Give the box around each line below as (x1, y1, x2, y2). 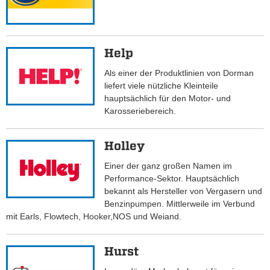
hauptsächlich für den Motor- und (104, 93, 231, 104)
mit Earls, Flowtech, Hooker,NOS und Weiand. (6, 212, 181, 222)
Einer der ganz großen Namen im (104, 161, 233, 171)
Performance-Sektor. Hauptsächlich (104, 174, 240, 184)
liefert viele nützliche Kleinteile (104, 81, 219, 91)
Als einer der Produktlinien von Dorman (104, 68, 254, 78)
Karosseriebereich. (104, 106, 177, 116)
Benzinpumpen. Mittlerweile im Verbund (104, 199, 256, 209)
